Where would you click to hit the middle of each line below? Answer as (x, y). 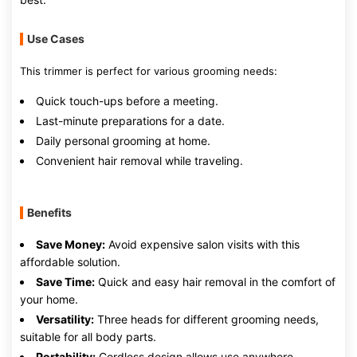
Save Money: (71, 244)
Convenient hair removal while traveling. (139, 161)
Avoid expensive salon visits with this (202, 244)
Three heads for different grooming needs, (206, 319)
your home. (49, 299)
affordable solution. (70, 262)
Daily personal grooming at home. (123, 141)
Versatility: (65, 319)
